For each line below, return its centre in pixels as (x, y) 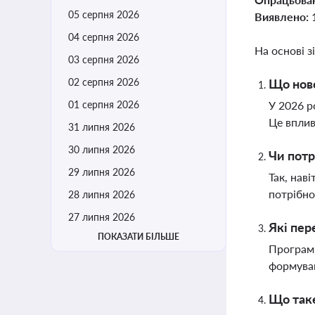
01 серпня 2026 (104, 104)
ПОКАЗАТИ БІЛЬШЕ (139, 237)
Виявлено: (283, 17)
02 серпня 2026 (104, 82)
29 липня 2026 (102, 172)
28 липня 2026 (102, 194)
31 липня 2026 (102, 127)
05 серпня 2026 (104, 14)
